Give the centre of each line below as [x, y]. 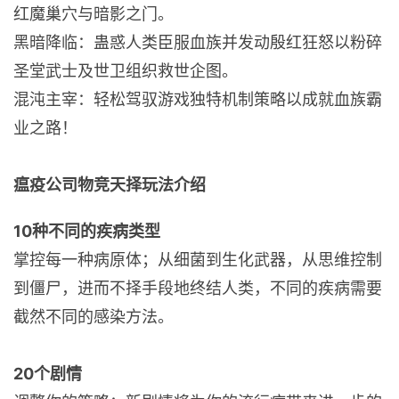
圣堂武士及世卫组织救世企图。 [126, 71]
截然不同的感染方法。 [94, 317]
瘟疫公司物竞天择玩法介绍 [110, 185]
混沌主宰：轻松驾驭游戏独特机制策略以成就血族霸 [198, 99]
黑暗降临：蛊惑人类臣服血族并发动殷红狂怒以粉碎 [198, 42]
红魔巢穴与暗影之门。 [94, 14]
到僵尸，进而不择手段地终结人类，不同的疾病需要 [198, 288]
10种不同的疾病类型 [87, 231]
